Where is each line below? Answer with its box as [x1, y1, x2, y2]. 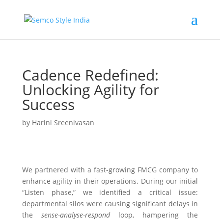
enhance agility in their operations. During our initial [22, 176, 198, 186]
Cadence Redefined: [22, 65, 159, 85]
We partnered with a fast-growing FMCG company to [22, 165, 198, 174]
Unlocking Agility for [22, 80, 159, 100]
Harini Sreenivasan [31, 118, 94, 127]
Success [22, 94, 75, 114]
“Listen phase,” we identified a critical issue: [22, 188, 198, 197]
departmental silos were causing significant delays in [22, 199, 198, 208]
